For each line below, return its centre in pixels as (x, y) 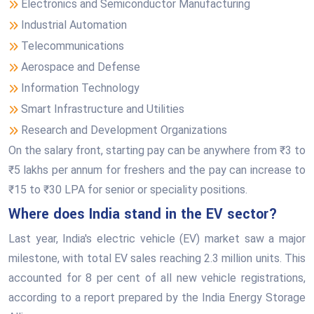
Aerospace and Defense (81, 67)
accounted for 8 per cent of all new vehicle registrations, (157, 278)
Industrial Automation (74, 25)
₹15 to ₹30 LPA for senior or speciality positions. (128, 190)
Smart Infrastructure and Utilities (103, 109)
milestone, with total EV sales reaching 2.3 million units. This (157, 258)
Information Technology (80, 88)
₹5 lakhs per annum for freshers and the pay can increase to (157, 170)
